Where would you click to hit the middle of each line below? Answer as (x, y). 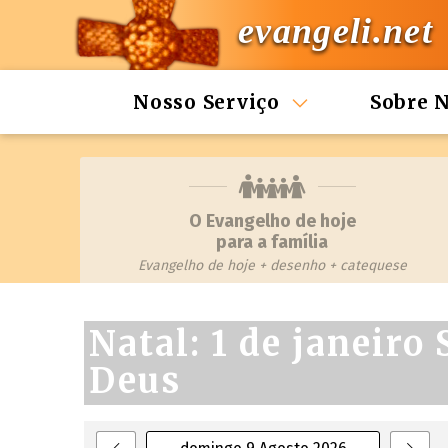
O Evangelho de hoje (272, 221)
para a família (272, 242)
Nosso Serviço (206, 102)
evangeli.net (335, 31)
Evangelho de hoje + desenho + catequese (272, 265)
